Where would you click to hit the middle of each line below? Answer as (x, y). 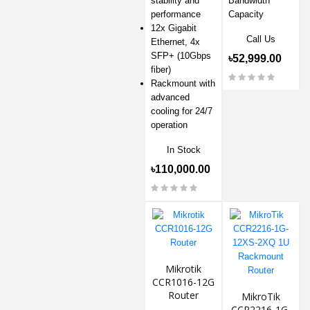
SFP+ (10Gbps (181, 55)
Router (183, 295)
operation (169, 125)
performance (176, 14)
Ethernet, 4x (175, 42)
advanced (170, 97)
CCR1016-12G (183, 282)
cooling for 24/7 (182, 111)
